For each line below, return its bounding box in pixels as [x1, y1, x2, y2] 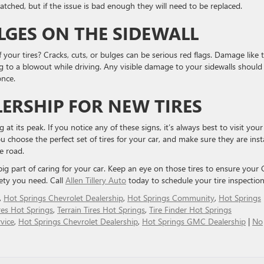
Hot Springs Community [127, 192, 214, 204]
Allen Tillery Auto [65, 174, 126, 186]
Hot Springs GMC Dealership [142, 216, 246, 227]
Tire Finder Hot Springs [149, 204, 232, 216]
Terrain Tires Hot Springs [57, 204, 145, 216]
